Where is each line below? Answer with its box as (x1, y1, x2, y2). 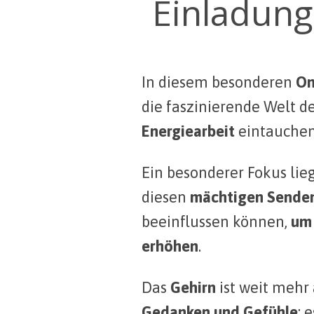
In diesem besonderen (142, 72, 292, 91)
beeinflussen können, (142, 212, 291, 231)
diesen (142, 187, 190, 206)
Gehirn (170, 278, 216, 297)
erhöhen (142, 236, 198, 255)
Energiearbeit (142, 121, 235, 140)
